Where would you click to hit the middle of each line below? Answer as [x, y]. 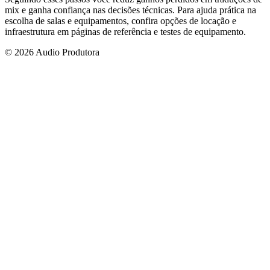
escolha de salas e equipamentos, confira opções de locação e [121, 20]
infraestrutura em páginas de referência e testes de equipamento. [125, 31]
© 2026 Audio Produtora [52, 52]
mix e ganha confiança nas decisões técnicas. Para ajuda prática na [130, 10]
